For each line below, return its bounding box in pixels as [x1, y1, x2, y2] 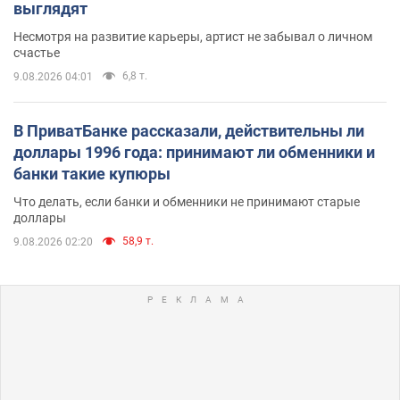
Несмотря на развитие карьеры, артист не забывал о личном [13, 29, 372, 44]
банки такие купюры [13, 163, 171, 183]
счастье [13, 45, 60, 60]
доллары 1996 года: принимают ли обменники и [13, 142, 375, 162]
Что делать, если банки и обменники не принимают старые [13, 194, 360, 209]
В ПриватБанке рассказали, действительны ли [13, 121, 364, 140]
